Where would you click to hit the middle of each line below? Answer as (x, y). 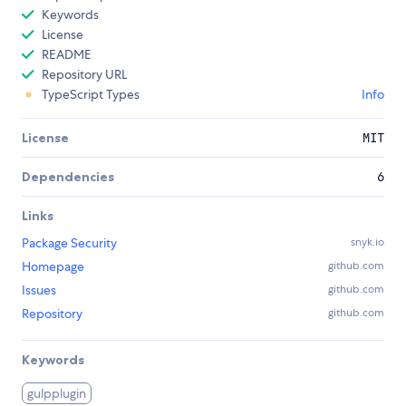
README (67, 54)
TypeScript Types (91, 94)
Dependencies (68, 176)
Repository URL (84, 74)
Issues (39, 290)
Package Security (69, 242)
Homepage (53, 266)
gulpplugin (57, 393)
